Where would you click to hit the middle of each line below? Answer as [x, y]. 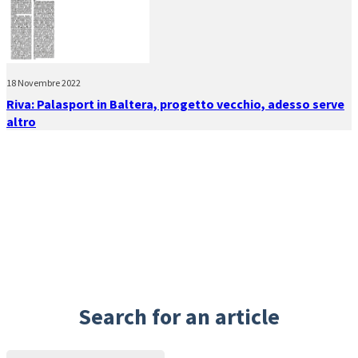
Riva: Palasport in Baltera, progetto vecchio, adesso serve [175, 103]
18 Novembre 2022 [44, 82]
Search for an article [179, 317]
